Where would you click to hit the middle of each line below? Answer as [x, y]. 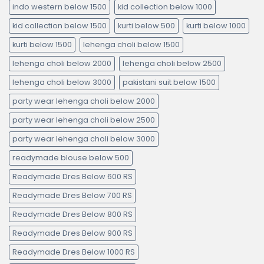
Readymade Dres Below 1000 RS [74, 252]
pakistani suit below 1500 [169, 82]
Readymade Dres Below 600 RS [72, 176]
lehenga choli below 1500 [131, 44]
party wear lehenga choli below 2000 [84, 101]
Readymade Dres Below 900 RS [72, 233]
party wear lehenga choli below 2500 [84, 120]
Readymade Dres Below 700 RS [72, 195]
